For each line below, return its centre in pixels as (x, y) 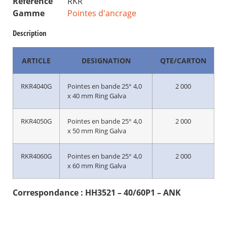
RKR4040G (36, 86)
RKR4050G (36, 121)
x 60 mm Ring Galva (97, 166)
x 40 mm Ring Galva (97, 96)
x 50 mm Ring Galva (97, 131)
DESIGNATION (106, 61)
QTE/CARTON (183, 61)
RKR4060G (36, 156)
